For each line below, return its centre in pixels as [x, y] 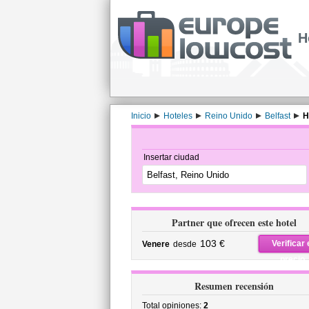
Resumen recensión [234, 286]
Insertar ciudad [171, 157]
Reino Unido [228, 116]
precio [292, 259]
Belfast [277, 116]
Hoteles [178, 116]
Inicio [141, 116]
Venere [156, 244]
